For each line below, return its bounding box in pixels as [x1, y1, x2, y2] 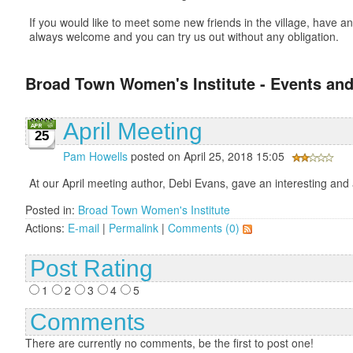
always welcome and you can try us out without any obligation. [29, 28, 339, 44]
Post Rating [30, 255, 153, 281]
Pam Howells [63, 147, 128, 164]
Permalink [109, 219, 158, 236]
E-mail [68, 219, 99, 236]
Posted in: [25, 201, 78, 217]
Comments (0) [168, 219, 240, 236]
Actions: [25, 219, 68, 236]
